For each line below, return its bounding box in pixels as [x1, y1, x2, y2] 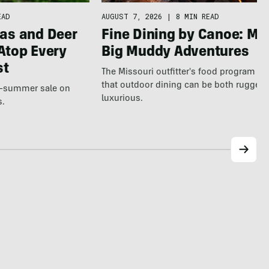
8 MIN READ [176, 11, 219, 21]
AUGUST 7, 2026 [101, 11, 163, 21]
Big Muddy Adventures [101, 45, 249, 60]
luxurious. [101, 94, 144, 103]
